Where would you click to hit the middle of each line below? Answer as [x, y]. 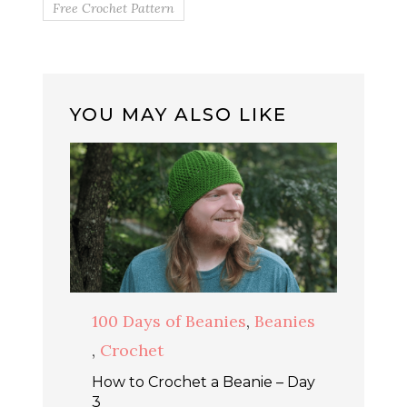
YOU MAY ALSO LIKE [179, 114]
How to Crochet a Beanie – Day [203, 382]
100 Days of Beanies [169, 322]
